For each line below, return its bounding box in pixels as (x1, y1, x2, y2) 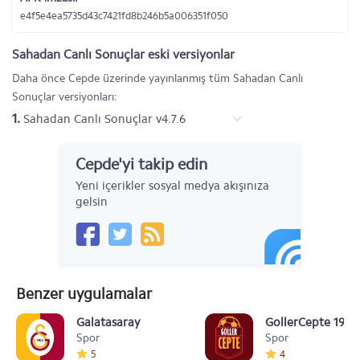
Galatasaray (76, 315, 140, 329)
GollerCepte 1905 (265, 315, 358, 329)
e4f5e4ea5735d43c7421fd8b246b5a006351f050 (20, 10, 228, 22)
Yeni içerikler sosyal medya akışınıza (76, 178, 269, 193)
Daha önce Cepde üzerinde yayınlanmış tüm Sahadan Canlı (12, 72, 303, 85)
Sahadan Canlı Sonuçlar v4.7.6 (20, 112, 186, 126)
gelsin (76, 194, 108, 209)
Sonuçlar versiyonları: (12, 90, 117, 104)
